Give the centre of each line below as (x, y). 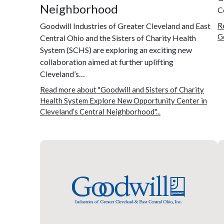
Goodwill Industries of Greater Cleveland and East (125, 25)
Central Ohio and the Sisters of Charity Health (118, 37)
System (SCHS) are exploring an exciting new (116, 49)
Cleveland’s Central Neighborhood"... (100, 111)
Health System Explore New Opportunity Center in (123, 100)
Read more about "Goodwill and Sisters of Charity (122, 89)
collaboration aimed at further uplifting (107, 61)
